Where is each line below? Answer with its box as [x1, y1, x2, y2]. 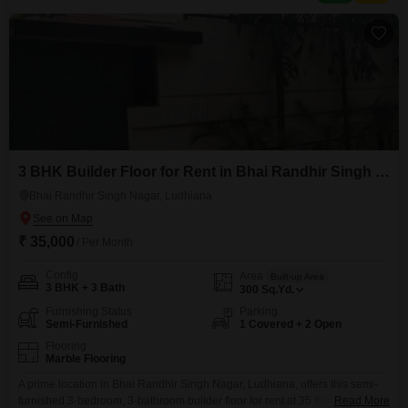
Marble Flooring [46, 352, 126, 365]
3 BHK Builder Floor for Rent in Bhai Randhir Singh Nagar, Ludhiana [375, 164, 390, 179]
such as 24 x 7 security [18, 2, 130, 15]
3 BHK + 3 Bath [46, 281, 125, 294]
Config [46, 269, 78, 281]
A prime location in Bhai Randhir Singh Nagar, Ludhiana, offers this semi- [18, 378, 378, 391]
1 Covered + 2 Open [240, 318, 342, 331]
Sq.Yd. [261, 283, 294, 296]
